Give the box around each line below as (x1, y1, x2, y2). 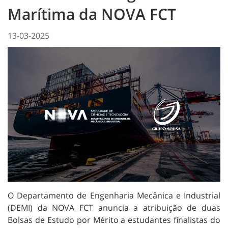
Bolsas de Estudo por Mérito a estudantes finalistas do (8, 214, 220, 226)
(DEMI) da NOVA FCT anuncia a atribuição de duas (8, 202, 220, 214)
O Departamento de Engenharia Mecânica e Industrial (8, 190, 220, 202)
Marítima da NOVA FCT (8, 3, 176, 24)
